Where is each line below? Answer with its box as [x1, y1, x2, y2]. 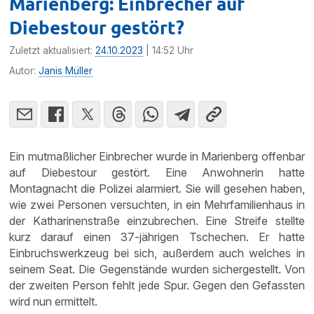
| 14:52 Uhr [143, 44, 194, 56]
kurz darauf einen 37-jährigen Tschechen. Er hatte [9, 229, 305, 244]
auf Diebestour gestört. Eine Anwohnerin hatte [9, 165, 305, 179]
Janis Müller [39, 64, 93, 76]
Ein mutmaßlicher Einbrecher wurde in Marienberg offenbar [9, 149, 305, 163]
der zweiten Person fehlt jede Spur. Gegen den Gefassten [9, 278, 305, 292]
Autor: [9, 64, 39, 76]
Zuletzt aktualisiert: [9, 44, 96, 56]
